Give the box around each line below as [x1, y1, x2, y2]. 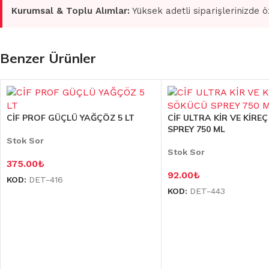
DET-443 [190, 186, 226, 196]
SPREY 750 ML [168, 124, 226, 135]
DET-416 [29, 175, 63, 185]
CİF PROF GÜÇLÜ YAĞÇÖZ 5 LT [7, 112, 134, 124]
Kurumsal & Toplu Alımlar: [11, 5, 130, 17]
